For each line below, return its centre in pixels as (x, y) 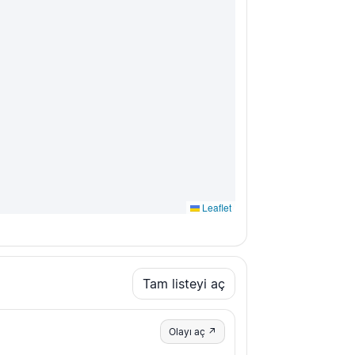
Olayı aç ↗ (193, 332)
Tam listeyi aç (184, 284)
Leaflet (216, 208)
